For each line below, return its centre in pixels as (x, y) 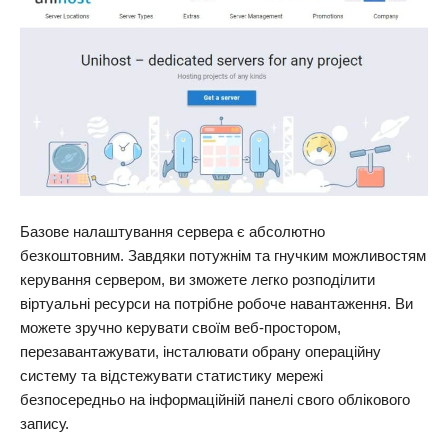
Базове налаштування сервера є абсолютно (172, 232)
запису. (44, 424)
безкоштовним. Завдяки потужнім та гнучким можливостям (223, 256)
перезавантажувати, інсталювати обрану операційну (200, 352)
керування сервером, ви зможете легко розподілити (197, 280)
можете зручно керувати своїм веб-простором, (180, 328)
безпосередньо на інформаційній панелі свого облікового (215, 400)
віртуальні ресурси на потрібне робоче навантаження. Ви (216, 304)
